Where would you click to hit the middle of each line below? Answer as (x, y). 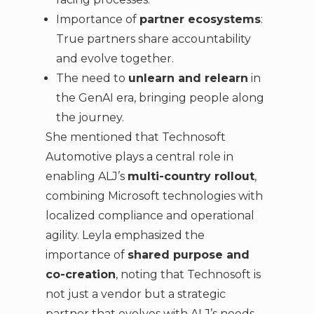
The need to (92, 78)
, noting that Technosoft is (188, 275)
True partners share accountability (153, 39)
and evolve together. (115, 59)
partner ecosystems (200, 20)
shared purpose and (188, 255)
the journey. (90, 118)
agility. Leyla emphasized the (125, 235)
